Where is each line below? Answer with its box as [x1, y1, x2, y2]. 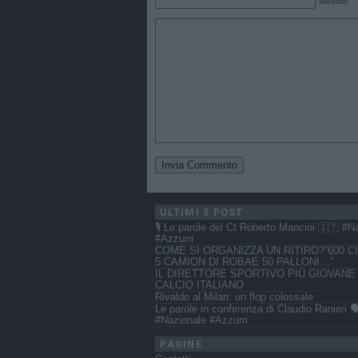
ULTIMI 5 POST [160, 206, 244, 219]
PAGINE [160, 338, 202, 351]
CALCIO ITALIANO [155, 280, 244, 292]
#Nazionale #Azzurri [155, 315, 248, 327]
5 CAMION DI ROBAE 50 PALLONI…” [155, 257, 333, 268]
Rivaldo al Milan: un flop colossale [155, 292, 313, 304]
